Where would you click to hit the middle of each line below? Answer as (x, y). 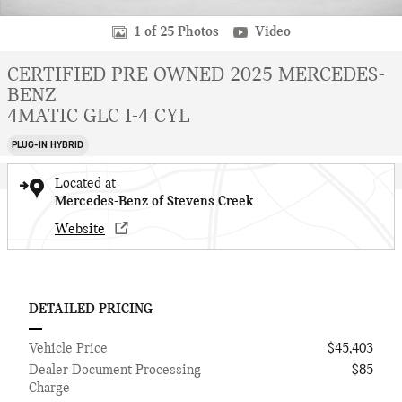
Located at (85, 184)
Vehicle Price (68, 349)
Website (80, 229)
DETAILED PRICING (91, 309)
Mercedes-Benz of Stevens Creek (154, 201)
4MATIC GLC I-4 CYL (98, 117)
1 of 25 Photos (176, 32)
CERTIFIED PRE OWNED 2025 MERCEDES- (196, 76)
